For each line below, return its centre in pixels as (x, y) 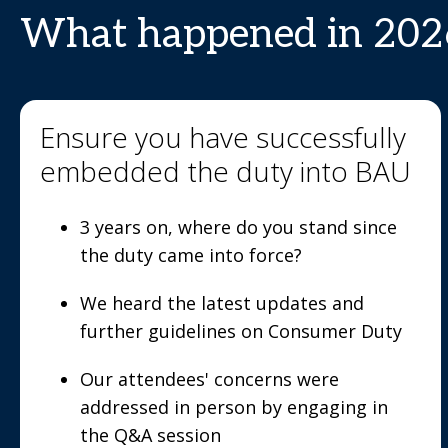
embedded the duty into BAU (225, 171)
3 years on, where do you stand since (238, 227)
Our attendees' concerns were (209, 379)
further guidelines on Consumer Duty (241, 331)
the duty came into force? (191, 255)
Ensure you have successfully (223, 137)
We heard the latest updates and (222, 303)
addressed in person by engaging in (234, 407)
